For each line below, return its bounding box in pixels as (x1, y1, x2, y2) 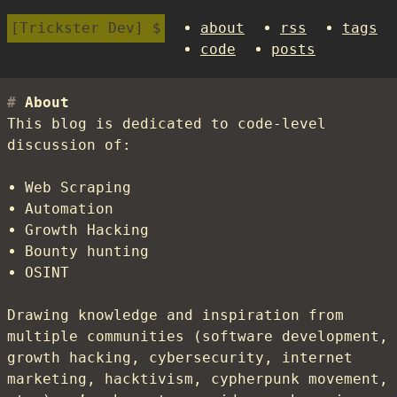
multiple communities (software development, (7, 328, 388, 345)
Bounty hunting (25, 243, 149, 260)
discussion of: (7, 136, 131, 153)
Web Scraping (25, 179, 131, 196)
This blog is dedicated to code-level (7, 115, 326, 132)
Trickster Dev (19, 19, 135, 36)
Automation (25, 200, 113, 217)
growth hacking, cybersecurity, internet (7, 349, 353, 366)
